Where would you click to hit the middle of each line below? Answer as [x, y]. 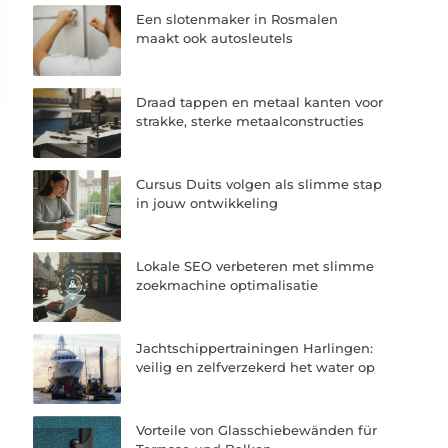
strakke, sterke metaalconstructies [250, 120]
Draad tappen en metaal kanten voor [260, 101]
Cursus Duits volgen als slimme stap [259, 183]
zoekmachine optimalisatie [227, 284]
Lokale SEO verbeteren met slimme [255, 265]
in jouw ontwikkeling [207, 202]
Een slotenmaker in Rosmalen [237, 19]
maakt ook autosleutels [215, 38]
